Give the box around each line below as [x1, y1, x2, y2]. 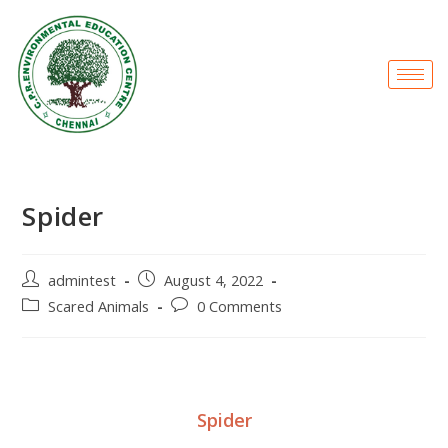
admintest [48, 271, 117, 291]
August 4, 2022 [164, 271, 264, 291]
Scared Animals [48, 297, 150, 317]
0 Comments [197, 297, 283, 317]
